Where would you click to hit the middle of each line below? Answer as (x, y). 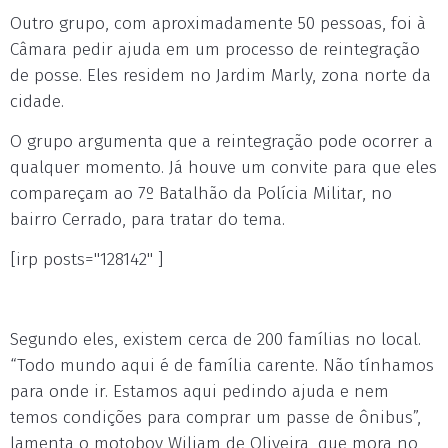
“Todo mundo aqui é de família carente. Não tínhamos (222, 366)
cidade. (37, 102)
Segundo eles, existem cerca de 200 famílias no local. (215, 340)
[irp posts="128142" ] (86, 260)
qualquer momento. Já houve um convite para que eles (223, 168)
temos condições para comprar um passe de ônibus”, (215, 418)
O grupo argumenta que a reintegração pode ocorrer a (221, 142)
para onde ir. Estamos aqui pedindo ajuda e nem (199, 392)
